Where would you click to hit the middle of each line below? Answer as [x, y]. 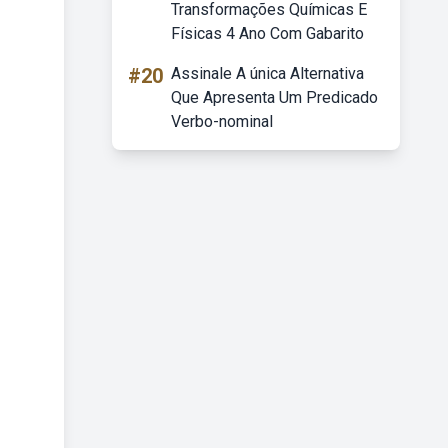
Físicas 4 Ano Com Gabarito [267, 33]
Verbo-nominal [222, 121]
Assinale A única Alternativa [267, 73]
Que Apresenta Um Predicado [274, 97]
